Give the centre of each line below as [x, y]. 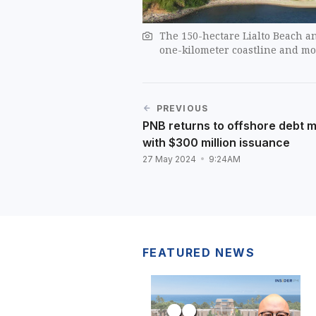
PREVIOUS [182, 109]
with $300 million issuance [216, 143]
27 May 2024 [170, 159]
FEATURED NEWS [199, 253]
